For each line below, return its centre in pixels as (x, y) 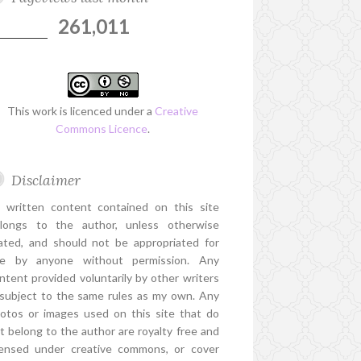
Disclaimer (46, 180)
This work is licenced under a (81, 111)
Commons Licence (102, 129)
